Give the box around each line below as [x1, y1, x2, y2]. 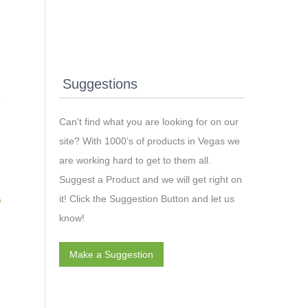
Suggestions [63, 76, 137, 92]
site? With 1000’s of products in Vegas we [59, 135, 240, 147]
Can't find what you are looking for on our [59, 116, 239, 128]
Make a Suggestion [69, 248, 153, 260]
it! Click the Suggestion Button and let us [59, 193, 234, 205]
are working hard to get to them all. [59, 155, 211, 166]
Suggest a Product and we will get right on [59, 174, 242, 186]
